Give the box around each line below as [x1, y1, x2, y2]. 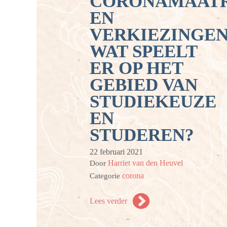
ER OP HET [90, 58, 183, 78]
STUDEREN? [90, 125, 194, 145]
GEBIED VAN [90, 75, 198, 95]
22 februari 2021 [90, 147, 143, 156]
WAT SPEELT [90, 42, 197, 61]
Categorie [90, 172, 122, 180]
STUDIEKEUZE [90, 92, 216, 111]
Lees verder [90, 196, 127, 205]
